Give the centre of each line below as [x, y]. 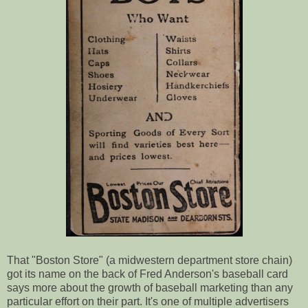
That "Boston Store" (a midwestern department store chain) [150, 261]
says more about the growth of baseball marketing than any [150, 288]
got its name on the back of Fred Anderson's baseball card [147, 274]
